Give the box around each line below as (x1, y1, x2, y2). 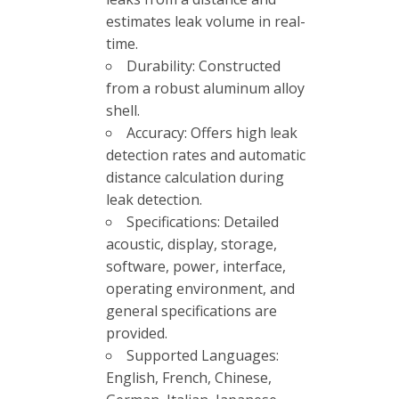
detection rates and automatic (106, 144, 305, 165)
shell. (106, 100, 140, 120)
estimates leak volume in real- (106, 11, 305, 31)
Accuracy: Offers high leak (126, 122, 297, 142)
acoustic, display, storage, (106, 233, 277, 254)
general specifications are (106, 300, 277, 321)
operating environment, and (106, 278, 295, 298)
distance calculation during (106, 167, 284, 187)
